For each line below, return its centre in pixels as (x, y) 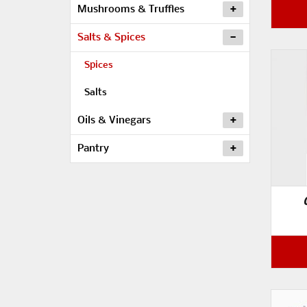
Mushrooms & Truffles (131, 10)
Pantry (93, 149)
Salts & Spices (111, 38)
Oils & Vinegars (114, 121)
